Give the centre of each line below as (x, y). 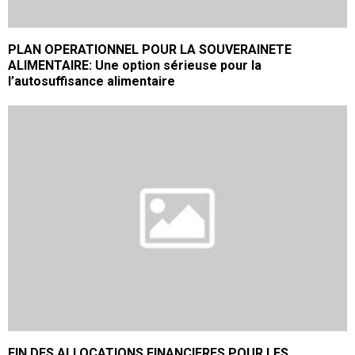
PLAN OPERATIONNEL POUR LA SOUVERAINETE (150, 50)
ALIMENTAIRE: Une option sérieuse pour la (135, 66)
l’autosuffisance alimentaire (92, 82)
